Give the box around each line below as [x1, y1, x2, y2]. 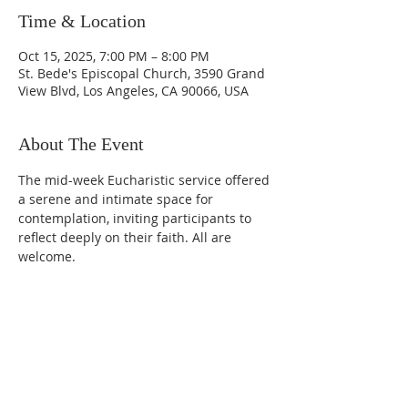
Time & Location [18, 11, 146, 31]
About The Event [18, 134, 144, 154]
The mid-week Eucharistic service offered [18, 171, 273, 189]
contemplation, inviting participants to [18, 209, 255, 227]
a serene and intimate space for [18, 190, 217, 208]
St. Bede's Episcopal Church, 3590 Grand [18, 65, 265, 82]
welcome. [18, 248, 79, 265]
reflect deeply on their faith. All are [18, 229, 235, 246]
